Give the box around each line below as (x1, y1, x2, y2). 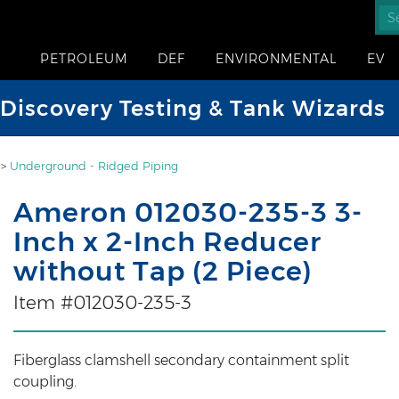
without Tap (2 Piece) (12, 255, 313, 288)
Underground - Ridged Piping (10, 159, 178, 173)
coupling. (12, 373, 77, 390)
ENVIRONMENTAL (216, 51, 337, 67)
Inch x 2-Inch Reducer (12, 225, 322, 258)
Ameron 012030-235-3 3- (12, 196, 362, 229)
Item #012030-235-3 (12, 292, 191, 313)
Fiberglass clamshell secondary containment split (12, 352, 349, 369)
